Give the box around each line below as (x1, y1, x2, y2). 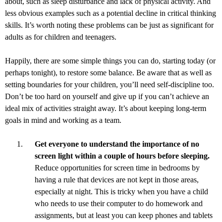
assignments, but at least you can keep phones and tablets (35, 211, 213, 220)
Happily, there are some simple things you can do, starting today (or (5, 56, 216, 65)
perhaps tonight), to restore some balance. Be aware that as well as (5, 68, 212, 77)
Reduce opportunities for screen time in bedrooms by (35, 163, 200, 172)
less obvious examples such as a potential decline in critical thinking (5, 8, 216, 17)
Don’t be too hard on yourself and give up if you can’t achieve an (5, 92, 209, 101)
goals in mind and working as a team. (5, 115, 121, 124)
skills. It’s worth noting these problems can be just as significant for (5, 20, 214, 29)
